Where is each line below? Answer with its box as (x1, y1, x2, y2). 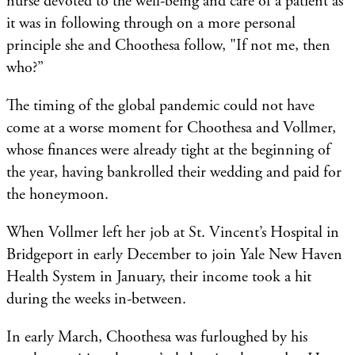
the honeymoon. (6, 184, 116, 204)
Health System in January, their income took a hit (6, 266, 311, 287)
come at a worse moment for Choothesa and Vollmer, (6, 117, 336, 138)
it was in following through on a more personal (6, 13, 296, 33)
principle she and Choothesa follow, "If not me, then (6, 35, 330, 55)
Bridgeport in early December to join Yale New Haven (6, 244, 342, 265)
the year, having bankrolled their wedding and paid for (6, 162, 342, 182)
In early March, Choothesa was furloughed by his (6, 326, 307, 347)
